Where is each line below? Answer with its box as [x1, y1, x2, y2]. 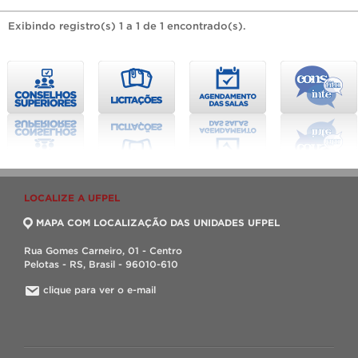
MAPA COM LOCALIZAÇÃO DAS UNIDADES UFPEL [36, 217, 280, 228]
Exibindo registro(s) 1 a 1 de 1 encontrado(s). [8, 19, 246, 32]
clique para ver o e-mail [43, 284, 156, 295]
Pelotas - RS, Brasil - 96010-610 [24, 258, 178, 269]
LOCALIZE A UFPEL [24, 192, 120, 203]
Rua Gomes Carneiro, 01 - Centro [24, 245, 182, 256]
